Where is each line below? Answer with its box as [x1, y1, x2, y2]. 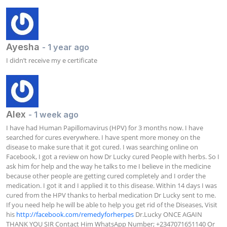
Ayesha [6, 41, 42, 52]
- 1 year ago [42, 42, 89, 52]
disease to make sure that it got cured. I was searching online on [6, 142, 198, 152]
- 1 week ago [28, 109, 79, 120]
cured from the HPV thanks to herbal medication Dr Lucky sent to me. [6, 190, 216, 200]
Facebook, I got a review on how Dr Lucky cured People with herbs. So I [6, 152, 219, 161]
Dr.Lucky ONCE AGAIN [134, 209, 202, 219]
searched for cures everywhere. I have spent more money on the [6, 132, 200, 142]
